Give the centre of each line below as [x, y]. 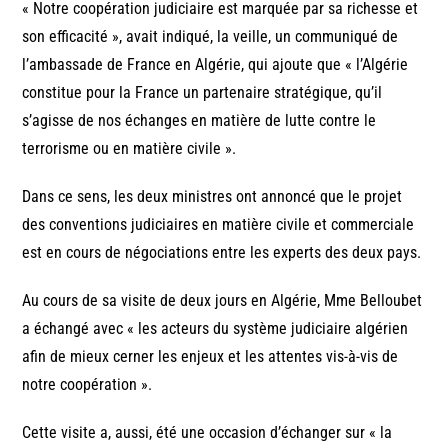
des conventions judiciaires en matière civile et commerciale [218, 224]
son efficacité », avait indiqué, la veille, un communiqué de [210, 36]
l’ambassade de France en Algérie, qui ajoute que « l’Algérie [215, 64]
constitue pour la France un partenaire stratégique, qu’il [202, 92]
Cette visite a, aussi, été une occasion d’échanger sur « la [207, 432]
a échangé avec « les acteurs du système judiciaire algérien [215, 328]
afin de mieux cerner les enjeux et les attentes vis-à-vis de [210, 356]
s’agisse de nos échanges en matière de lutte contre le [199, 120]
